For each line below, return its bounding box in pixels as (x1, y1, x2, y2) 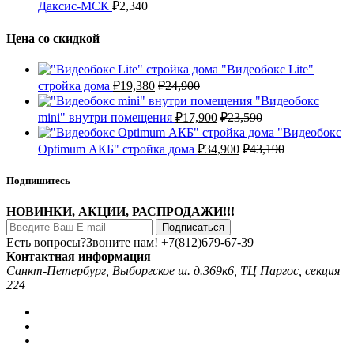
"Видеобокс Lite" (221, 62, 314, 76)
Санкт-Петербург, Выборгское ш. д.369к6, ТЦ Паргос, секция (6, 264, 340, 278)
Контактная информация (6, 250, 151, 264)
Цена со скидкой (6, 31, 100, 45)
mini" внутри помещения (38, 110, 172, 124)
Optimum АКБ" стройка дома (38, 141, 194, 156)
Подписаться (162, 221, 224, 234)
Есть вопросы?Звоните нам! (6, 235, 158, 250)
